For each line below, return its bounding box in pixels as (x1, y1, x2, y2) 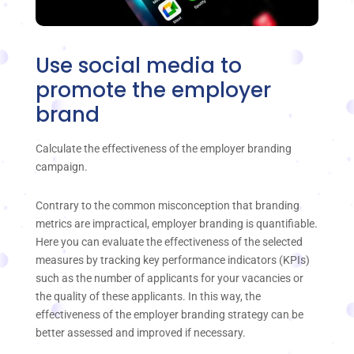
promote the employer (36, 75, 271, 104)
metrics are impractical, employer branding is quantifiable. (36, 217, 318, 231)
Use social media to (36, 51, 242, 80)
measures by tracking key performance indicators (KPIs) (36, 254, 310, 267)
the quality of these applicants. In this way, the (36, 290, 261, 303)
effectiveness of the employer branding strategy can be (36, 308, 303, 322)
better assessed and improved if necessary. (36, 326, 246, 340)
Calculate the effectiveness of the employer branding (36, 141, 292, 155)
